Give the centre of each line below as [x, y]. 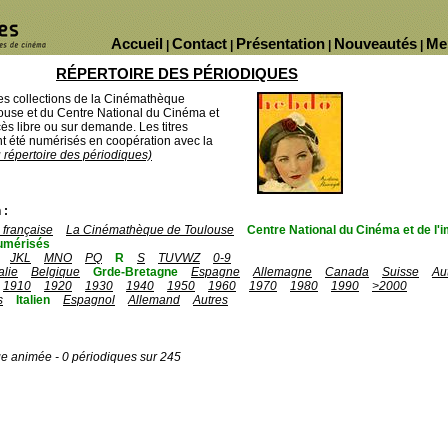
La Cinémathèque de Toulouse [150, 230]
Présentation [280, 43]
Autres [210, 300]
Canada [347, 272]
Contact [199, 43]
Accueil [137, 43]
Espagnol [89, 300]
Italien [33, 300]
